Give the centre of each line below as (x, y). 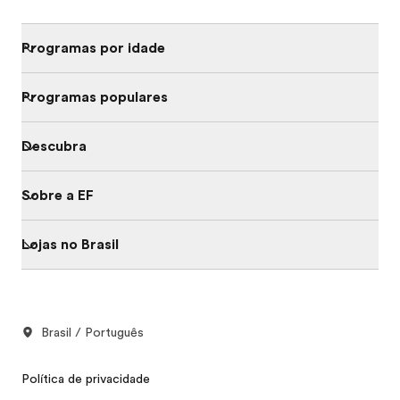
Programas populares (95, 97)
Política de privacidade (86, 378)
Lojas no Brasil (70, 244)
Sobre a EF (58, 195)
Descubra (54, 146)
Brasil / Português (92, 332)
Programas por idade (93, 48)
